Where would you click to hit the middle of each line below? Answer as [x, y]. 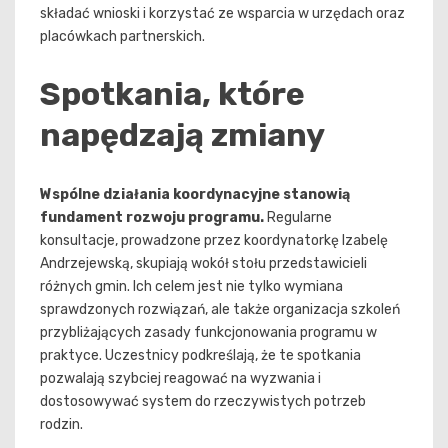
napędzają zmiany [182, 135]
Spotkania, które [172, 94]
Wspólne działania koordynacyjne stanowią [195, 194]
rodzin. [61, 424]
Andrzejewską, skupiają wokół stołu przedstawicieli [203, 263]
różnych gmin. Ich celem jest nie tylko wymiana [191, 286]
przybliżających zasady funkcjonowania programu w [208, 332]
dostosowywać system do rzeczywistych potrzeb [203, 401]
